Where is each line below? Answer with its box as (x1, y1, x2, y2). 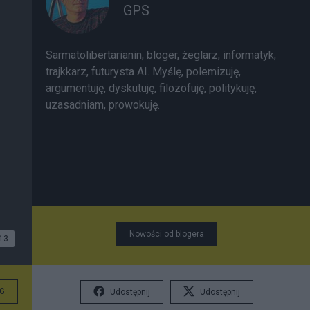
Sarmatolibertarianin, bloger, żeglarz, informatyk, (46, 48, 276, 62)
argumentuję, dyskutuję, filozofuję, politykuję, (46, 82, 257, 95)
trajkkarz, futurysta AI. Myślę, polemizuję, (46, 65, 241, 78)
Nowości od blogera (129, 229, 204, 239)
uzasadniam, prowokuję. (46, 98, 160, 111)
